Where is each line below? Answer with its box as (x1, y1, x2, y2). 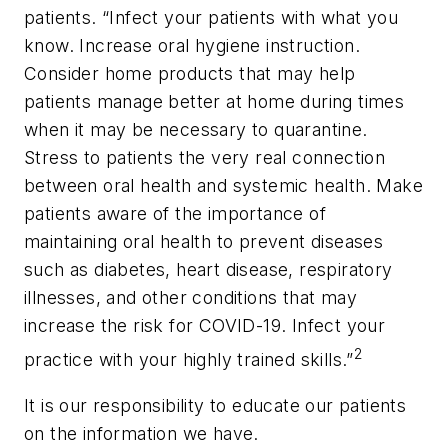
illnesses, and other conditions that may (24, 287, 357, 309)
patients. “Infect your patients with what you (24, 7, 398, 29)
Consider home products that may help (24, 63, 356, 85)
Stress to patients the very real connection (24, 147, 386, 169)
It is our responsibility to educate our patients (24, 394, 407, 416)
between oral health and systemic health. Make (24, 175, 423, 197)
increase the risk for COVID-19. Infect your (24, 315, 386, 337)
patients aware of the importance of (24, 203, 326, 225)
